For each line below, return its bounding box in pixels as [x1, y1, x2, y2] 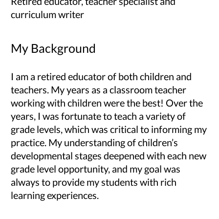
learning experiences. [11, 189, 99, 201]
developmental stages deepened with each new [11, 150, 207, 162]
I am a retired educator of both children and [11, 70, 192, 83]
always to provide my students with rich [11, 176, 177, 188]
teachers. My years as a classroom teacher [11, 84, 187, 96]
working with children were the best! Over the [11, 97, 203, 109]
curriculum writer [11, 8, 85, 21]
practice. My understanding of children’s [11, 136, 178, 149]
